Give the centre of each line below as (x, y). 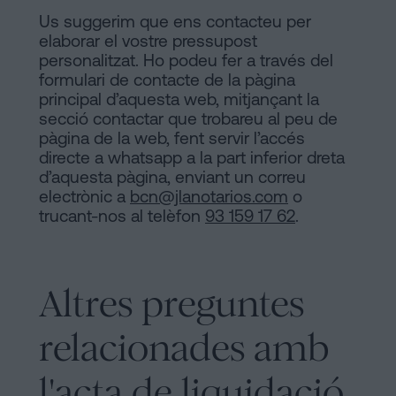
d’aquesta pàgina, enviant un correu (172, 176)
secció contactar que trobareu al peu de (188, 118)
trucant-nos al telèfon (122, 215)
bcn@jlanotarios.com (209, 196)
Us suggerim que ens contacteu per (175, 21)
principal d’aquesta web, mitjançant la (179, 99)
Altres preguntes (171, 304)
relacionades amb (184, 348)
